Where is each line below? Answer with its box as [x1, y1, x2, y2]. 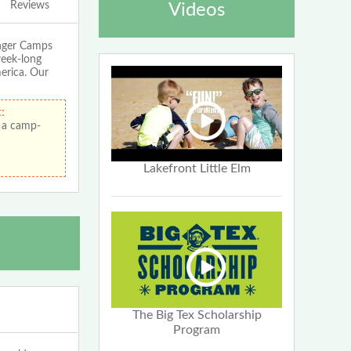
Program [173, 324, 221, 337]
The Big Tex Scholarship [132, 309, 262, 322]
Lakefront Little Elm [143, 162, 251, 175]
